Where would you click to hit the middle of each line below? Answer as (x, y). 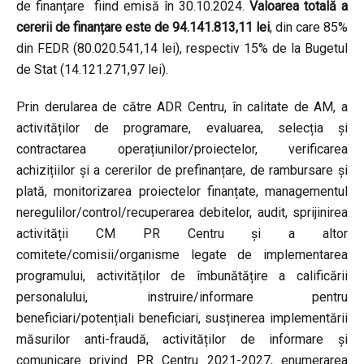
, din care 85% (309, 27)
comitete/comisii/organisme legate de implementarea (182, 254)
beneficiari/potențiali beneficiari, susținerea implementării (182, 318)
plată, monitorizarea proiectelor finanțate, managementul (182, 191)
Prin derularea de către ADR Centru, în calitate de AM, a (182, 106)
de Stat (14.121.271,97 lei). (92, 69)
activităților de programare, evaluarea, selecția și (182, 128)
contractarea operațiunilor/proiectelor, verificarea (182, 149)
